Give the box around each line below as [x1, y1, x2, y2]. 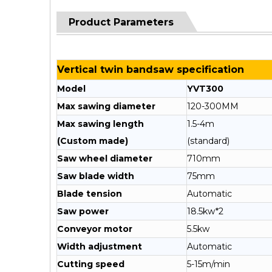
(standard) [187, 135, 229, 146]
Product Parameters [69, 16, 174, 28]
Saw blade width [57, 171, 134, 182]
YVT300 [187, 83, 223, 94]
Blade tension [57, 188, 122, 199]
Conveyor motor [57, 223, 132, 234]
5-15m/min [187, 259, 230, 270]
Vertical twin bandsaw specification [57, 64, 244, 75]
